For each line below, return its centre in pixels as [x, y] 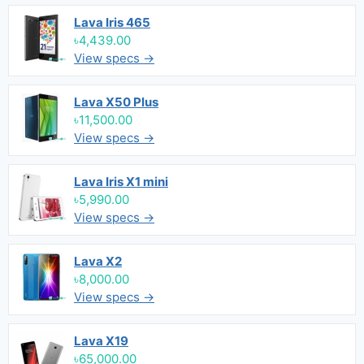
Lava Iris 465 [112, 22]
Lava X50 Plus [116, 102]
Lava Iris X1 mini [121, 182]
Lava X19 [101, 341]
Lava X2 [98, 261]
